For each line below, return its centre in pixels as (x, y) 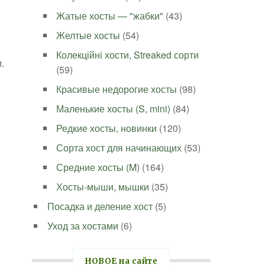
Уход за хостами (83, 226)
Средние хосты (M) (98, 167)
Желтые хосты (88, 35)
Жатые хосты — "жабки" (110, 16)
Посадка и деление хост (100, 206)
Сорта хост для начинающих (119, 148)
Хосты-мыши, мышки (103, 187)
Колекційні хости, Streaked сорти (128, 55)
